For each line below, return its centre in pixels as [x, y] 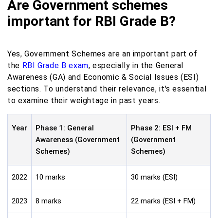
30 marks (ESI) [154, 177]
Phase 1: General [65, 128]
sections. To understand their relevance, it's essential [107, 89]
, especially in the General [136, 65]
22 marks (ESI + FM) [163, 201]
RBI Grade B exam [55, 65]
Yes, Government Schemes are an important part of [102, 54]
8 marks [48, 201]
